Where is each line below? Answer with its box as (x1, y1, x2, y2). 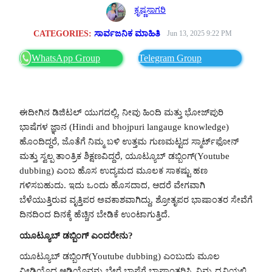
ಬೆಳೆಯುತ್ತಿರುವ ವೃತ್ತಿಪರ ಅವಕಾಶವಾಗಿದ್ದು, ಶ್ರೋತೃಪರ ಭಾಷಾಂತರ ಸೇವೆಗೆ (19, 194, 253, 205)
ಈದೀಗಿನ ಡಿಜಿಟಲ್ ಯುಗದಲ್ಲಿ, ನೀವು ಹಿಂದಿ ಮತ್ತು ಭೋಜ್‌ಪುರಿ (19, 107, 223, 117)
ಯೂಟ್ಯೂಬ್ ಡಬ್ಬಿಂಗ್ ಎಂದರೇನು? (19, 230, 133, 240)
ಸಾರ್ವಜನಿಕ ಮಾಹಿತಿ (94, 28, 161, 38)
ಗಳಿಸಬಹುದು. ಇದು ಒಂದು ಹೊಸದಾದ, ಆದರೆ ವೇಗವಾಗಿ (19, 180, 205, 190)
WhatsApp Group (32, 52, 100, 63)
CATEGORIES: (33, 28, 95, 38)
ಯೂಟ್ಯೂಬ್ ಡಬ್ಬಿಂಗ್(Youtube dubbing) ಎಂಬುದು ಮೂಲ (19, 251, 220, 262)
